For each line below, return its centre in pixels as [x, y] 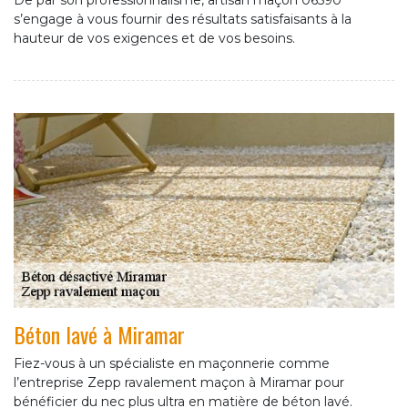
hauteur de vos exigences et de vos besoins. [154, 39]
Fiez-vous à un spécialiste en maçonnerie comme [172, 364]
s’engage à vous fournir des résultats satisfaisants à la [183, 20]
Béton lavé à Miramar [99, 335]
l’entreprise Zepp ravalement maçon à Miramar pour [179, 383]
